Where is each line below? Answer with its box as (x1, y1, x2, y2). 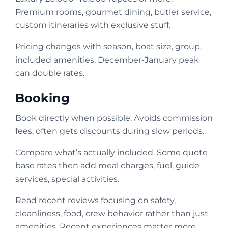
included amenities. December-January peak (15, 54, 199, 65)
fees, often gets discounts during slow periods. (15, 126, 204, 136)
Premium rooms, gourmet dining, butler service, (15, 7, 211, 17)
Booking (15, 90, 70, 105)
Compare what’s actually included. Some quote (15, 147, 208, 157)
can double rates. (15, 68, 84, 78)
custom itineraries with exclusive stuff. (15, 20, 170, 30)
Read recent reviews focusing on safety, (15, 195, 176, 205)
